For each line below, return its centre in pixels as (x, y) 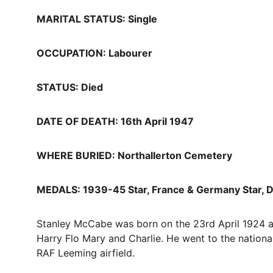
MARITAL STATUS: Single (97, 19)
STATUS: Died (70, 87)
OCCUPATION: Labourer (94, 53)
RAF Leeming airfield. (86, 253)
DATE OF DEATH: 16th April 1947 (115, 121)
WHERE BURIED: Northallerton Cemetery (134, 155)
